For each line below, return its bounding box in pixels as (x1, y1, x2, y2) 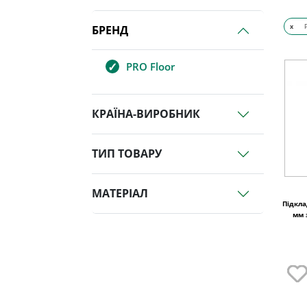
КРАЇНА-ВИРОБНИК (92, 106, 201, 122)
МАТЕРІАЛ (92, 186, 149, 201)
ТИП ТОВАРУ (92, 146, 162, 162)
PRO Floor (126, 60, 175, 74)
